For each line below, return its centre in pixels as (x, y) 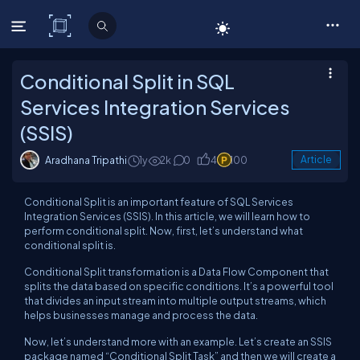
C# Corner (109, 26)
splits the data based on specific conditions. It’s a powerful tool (179, 286)
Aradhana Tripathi (86, 160)
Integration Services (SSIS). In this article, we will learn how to (167, 216)
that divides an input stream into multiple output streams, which (175, 301)
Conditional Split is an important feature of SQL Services (159, 202)
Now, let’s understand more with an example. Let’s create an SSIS (178, 342)
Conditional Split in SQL (127, 81)
